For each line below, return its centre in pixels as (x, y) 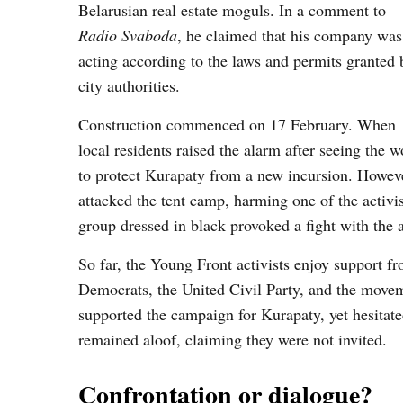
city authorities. (129, 85)
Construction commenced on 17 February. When (237, 124)
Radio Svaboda (128, 35)
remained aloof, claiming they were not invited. (233, 339)
